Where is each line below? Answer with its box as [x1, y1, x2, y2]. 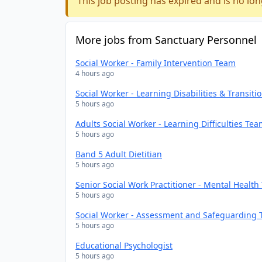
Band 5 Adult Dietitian [75, 149, 162, 160]
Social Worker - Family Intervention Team [75, 57, 236, 68]
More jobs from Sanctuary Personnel [75, 33, 257, 47]
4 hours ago [75, 68, 114, 78]
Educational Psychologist [75, 240, 173, 251]
